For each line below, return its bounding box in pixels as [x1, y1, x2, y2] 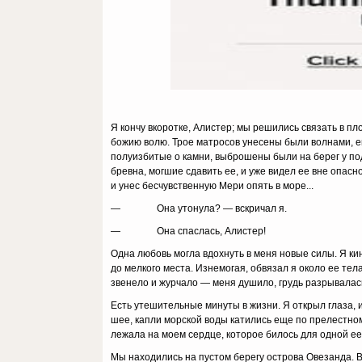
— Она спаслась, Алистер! [111, 225, 266, 237]
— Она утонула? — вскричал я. [111, 203, 287, 214]
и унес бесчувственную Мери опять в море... [111, 180, 314, 192]
